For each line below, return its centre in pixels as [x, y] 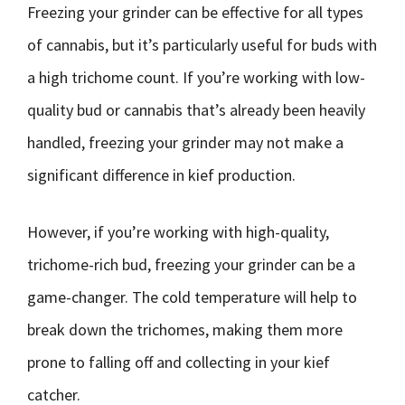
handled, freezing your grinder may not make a [185, 142]
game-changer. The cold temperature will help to [192, 297]
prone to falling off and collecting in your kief [179, 362]
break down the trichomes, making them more [185, 330]
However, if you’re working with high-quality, [178, 232]
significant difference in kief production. [161, 175]
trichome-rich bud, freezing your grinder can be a [191, 264]
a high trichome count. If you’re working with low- [196, 77]
